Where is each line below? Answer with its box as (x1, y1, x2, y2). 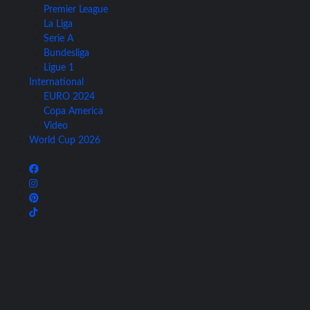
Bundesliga (44, 48, 89, 59)
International (29, 77, 84, 88)
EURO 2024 (44, 92, 95, 102)
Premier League (44, 5, 108, 15)
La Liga (44, 19, 73, 30)
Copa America (44, 107, 103, 117)
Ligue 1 (44, 63, 74, 73)
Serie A (44, 34, 73, 44)
